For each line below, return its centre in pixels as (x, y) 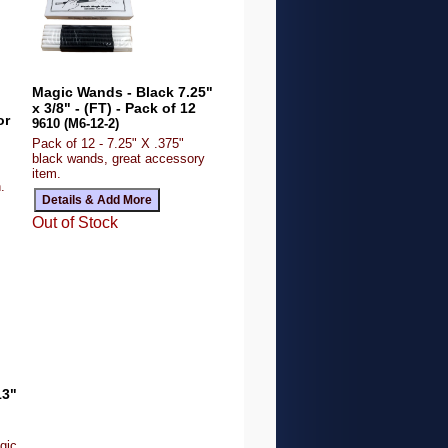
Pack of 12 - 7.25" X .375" (108, 143)
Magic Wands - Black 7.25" (123, 92)
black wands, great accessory (119, 158)
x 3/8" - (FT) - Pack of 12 (114, 108)
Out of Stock (75, 222)
